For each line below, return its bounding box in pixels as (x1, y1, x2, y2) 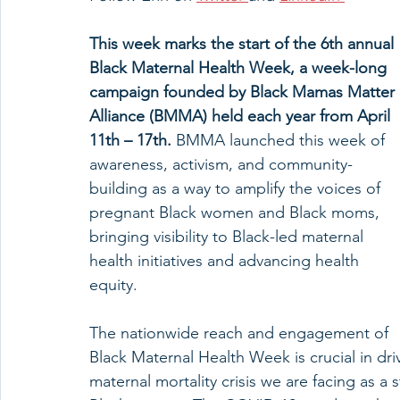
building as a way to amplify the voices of (89, 179, 385, 198)
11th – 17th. (89, 130, 176, 150)
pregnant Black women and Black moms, (89, 203, 384, 222)
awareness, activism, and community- (89, 154, 353, 174)
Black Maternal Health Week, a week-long (89, 58, 391, 78)
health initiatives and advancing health (89, 251, 363, 271)
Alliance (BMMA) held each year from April (89, 106, 395, 126)
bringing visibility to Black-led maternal (89, 227, 368, 246)
